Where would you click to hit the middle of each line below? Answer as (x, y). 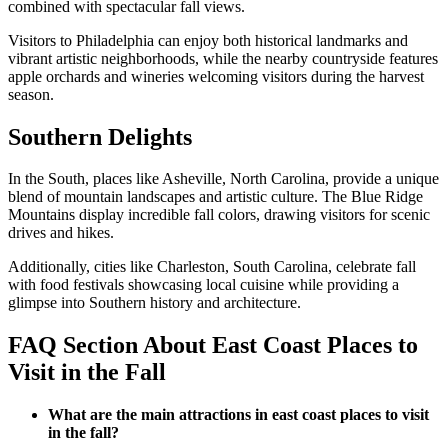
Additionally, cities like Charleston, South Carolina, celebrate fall (212, 267)
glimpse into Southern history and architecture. (154, 303)
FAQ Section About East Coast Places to (213, 345)
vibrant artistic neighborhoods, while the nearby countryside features (223, 58)
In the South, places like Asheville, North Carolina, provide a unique (223, 179)
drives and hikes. (61, 233)
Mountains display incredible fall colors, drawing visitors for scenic (219, 215)
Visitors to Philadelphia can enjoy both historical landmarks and (208, 40)
